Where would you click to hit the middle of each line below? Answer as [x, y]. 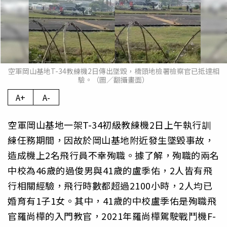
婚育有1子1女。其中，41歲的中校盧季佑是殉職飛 [112, 201]
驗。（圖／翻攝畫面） [113, 80]
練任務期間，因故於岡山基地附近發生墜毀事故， [111, 140]
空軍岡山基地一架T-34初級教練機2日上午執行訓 [109, 125]
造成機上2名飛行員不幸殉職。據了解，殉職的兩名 [113, 155]
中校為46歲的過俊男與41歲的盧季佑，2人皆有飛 [110, 171]
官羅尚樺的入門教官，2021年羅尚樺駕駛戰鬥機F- [112, 216]
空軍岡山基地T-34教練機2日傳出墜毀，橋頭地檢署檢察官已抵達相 [113, 71]
